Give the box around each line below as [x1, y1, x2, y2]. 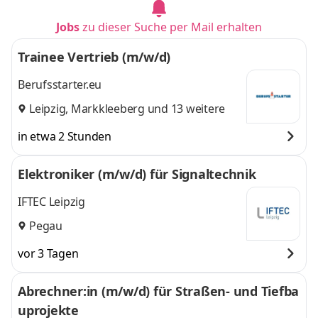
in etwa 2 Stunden [18, 128, 111, 144]
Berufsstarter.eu [18, 77, 102, 93]
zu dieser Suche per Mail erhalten [82, 19, 262, 35]
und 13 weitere [144, 100, 225, 116]
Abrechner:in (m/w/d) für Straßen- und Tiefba [18, 283, 299, 300]
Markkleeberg [70, 100, 145, 116]
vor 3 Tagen [18, 246, 79, 261]
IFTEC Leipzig [18, 194, 85, 210]
